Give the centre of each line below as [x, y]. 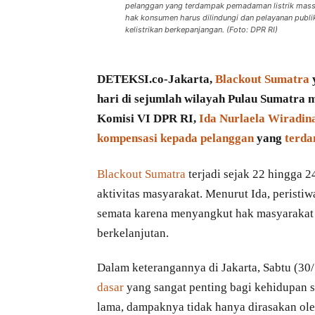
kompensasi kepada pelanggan [175, 139]
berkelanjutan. [133, 233]
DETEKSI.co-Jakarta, [156, 79]
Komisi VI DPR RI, [148, 119]
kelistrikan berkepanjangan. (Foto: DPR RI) [201, 29]
